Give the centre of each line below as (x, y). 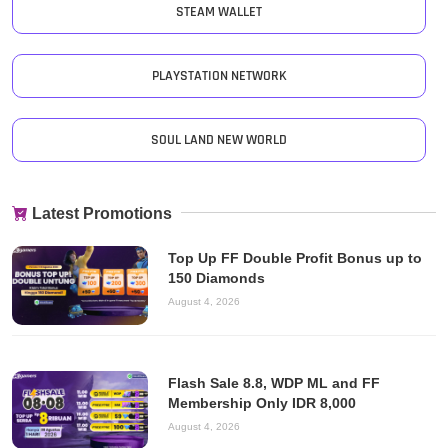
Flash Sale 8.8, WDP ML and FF (273, 382)
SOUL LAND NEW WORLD (219, 140)
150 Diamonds (216, 278)
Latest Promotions (102, 213)
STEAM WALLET (219, 12)
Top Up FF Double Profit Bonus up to (294, 258)
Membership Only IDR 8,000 (261, 402)
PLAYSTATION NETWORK (219, 76)
